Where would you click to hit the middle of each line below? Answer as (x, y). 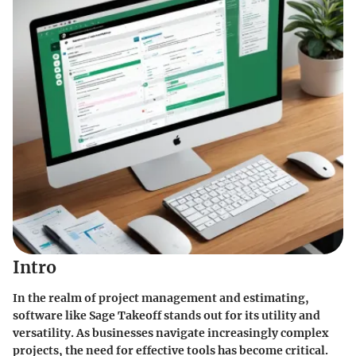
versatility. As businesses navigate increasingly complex (170, 333)
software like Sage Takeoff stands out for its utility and (166, 315)
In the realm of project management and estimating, (161, 298)
